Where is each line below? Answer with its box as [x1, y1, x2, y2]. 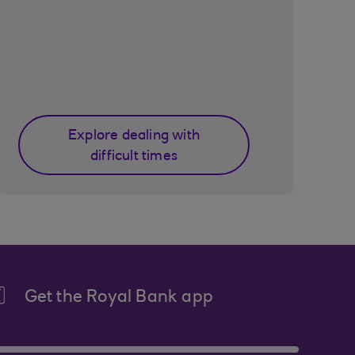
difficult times [90, 150, 177, 164]
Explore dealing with [68, 129, 200, 143]
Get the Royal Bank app [24, 289, 213, 307]
